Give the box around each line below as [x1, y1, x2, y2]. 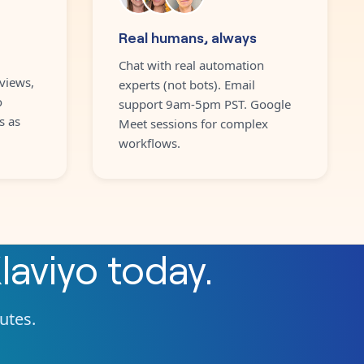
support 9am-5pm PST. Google [118, 95, 291, 112]
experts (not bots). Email [118, 76, 255, 93]
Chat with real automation [118, 56, 264, 73]
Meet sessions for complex [118, 115, 268, 132]
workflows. [118, 134, 180, 151]
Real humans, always [118, 26, 257, 46]
